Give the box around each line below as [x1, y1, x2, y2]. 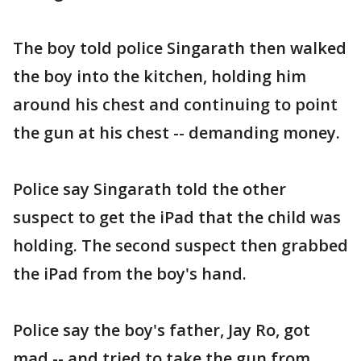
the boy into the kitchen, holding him [13, 64, 306, 87]
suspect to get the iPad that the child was [13, 205, 341, 228]
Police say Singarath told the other [13, 177, 286, 200]
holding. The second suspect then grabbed [13, 234, 348, 256]
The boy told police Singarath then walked [13, 36, 346, 59]
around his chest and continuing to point [13, 93, 338, 115]
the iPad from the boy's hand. [13, 262, 247, 284]
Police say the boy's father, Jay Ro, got [13, 318, 310, 341]
